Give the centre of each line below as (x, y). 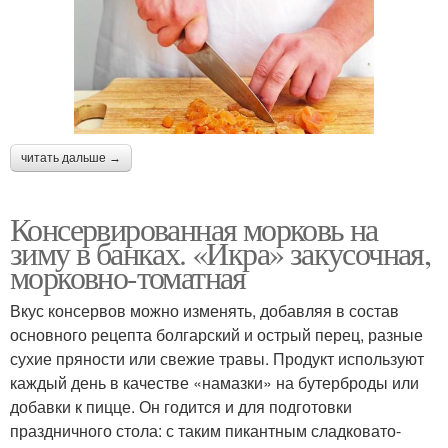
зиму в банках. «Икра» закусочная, (220, 252)
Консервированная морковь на (194, 228)
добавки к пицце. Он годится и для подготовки (181, 406)
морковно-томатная (128, 276)
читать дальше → (71, 157)
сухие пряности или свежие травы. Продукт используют (217, 358)
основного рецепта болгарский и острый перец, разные (216, 334)
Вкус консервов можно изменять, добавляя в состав (204, 310)
